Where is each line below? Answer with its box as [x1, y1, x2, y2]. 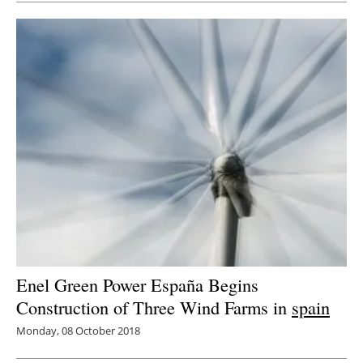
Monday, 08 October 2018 [16, 322, 140, 338]
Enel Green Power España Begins [16, 271, 258, 297]
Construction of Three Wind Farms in [16, 294, 292, 319]
